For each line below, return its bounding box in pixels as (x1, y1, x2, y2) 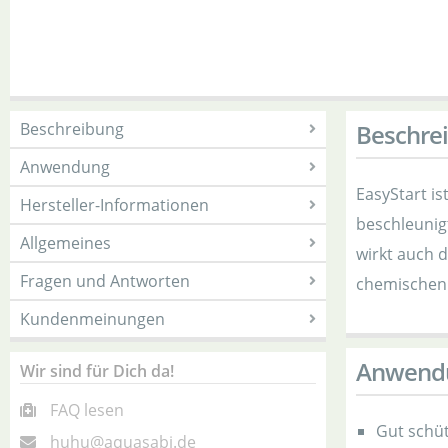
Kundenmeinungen (20, 308, 165, 330)
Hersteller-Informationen (20, 194, 209, 216)
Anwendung (20, 156, 110, 178)
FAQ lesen (50, 399, 124, 421)
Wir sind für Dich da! (20, 360, 174, 382)
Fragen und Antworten (20, 270, 190, 292)
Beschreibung (20, 118, 124, 140)
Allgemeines (20, 232, 111, 254)
